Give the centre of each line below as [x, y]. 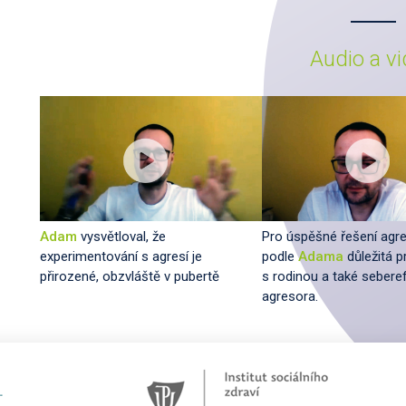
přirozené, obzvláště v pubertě [130, 276]
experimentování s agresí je [121, 256]
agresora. [290, 296]
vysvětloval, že [121, 236]
